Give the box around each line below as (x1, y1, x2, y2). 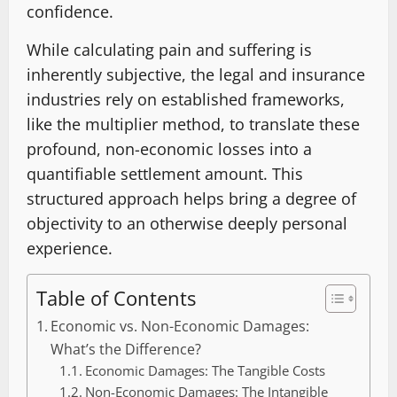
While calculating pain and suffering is (27, 39, 312, 61)
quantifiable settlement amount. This (27, 163, 303, 185)
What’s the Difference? (51, 339, 202, 360)
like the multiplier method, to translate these (27, 113, 360, 136)
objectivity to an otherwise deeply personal (27, 213, 347, 235)
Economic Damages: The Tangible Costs (84, 362, 325, 380)
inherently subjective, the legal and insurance (27, 64, 365, 86)
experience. (27, 237, 113, 260)
